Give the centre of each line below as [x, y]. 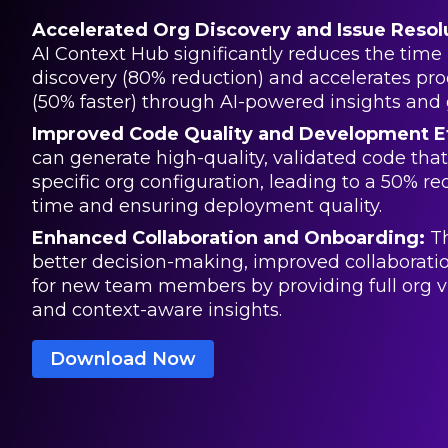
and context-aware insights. [157, 310]
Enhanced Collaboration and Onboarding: [228, 238]
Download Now [123, 359]
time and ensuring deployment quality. [207, 206]
